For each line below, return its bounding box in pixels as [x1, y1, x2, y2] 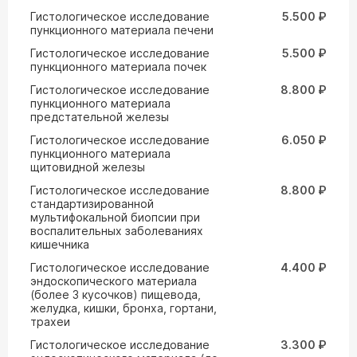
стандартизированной [30, 197, 154, 210]
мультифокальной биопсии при [30, 210, 200, 224]
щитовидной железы [30, 160, 145, 174]
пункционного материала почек [30, 60, 206, 73]
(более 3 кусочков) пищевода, [30, 288, 201, 301]
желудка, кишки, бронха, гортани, [30, 301, 217, 315]
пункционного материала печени [30, 23, 214, 37]
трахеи [30, 315, 70, 328]
